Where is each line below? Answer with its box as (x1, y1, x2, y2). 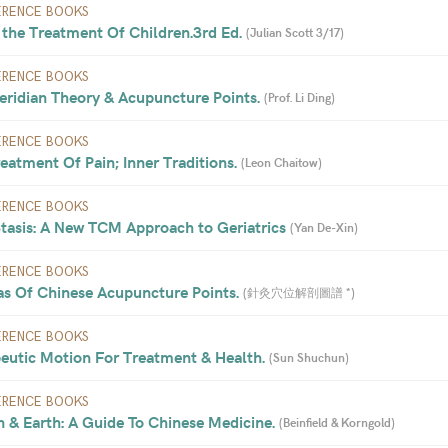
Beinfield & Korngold (283, 413, 391, 430)
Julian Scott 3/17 (250, 23, 340, 40)
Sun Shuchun (273, 348, 345, 365)
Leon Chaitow (245, 153, 318, 170)
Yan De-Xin (294, 218, 354, 235)
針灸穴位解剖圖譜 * (247, 283, 351, 300)
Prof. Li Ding (268, 88, 331, 105)
